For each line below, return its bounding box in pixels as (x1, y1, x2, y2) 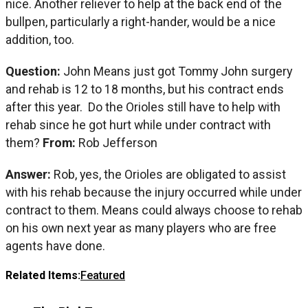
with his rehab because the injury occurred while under (5, 184, 302, 199)
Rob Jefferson (78, 135, 157, 150)
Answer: (5, 166, 54, 181)
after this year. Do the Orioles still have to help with (5, 99, 280, 114)
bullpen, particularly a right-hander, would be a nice (5, 14, 276, 29)
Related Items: (5, 268, 80, 282)
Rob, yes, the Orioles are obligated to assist (54, 166, 286, 181)
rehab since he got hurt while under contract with (5, 117, 271, 132)
